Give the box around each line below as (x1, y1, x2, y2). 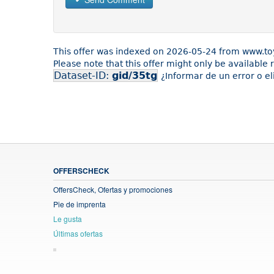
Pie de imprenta (53, 198, 106, 209)
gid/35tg (112, 69, 157, 81)
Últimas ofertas (53, 228, 103, 239)
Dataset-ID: (54, 69, 112, 81)
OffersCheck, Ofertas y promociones (53, 183, 172, 194)
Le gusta (53, 213, 82, 224)
